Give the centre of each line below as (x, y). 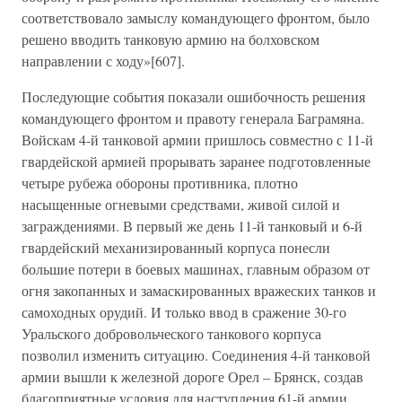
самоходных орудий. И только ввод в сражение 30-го (184, 312)
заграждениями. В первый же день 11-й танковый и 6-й (192, 226)
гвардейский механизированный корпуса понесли (176, 247)
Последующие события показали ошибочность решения (193, 96)
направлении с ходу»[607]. (103, 61)
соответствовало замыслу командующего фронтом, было (196, 17)
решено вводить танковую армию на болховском (170, 39)
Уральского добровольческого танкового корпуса (171, 333)
